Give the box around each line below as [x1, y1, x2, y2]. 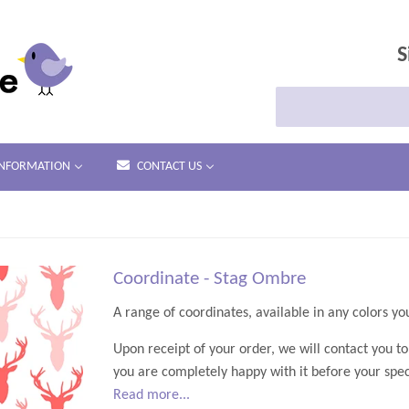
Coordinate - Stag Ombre [113, 269, 306, 289]
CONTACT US [137, 160, 202, 173]
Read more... [113, 388, 190, 403]
